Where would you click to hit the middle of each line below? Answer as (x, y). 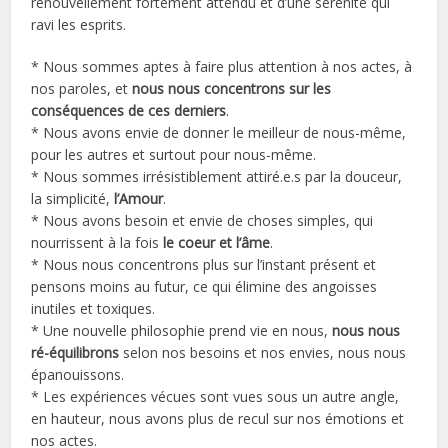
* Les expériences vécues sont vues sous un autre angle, (215, 397)
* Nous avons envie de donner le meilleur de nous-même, (219, 133)
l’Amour (139, 199)
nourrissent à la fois (97, 243)
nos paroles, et (80, 89)
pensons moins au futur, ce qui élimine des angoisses (204, 287)
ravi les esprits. (79, 25)
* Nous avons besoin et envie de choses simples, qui (202, 221)
